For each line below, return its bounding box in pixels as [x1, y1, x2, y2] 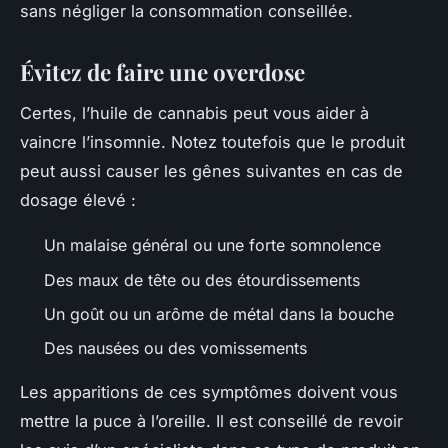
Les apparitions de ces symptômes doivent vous [20, 382, 398, 403]
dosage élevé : [20, 190, 136, 211]
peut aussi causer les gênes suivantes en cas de [20, 161, 403, 182]
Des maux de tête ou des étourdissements [44, 269, 360, 290]
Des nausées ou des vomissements [44, 338, 307, 359]
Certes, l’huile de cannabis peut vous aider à [20, 103, 369, 124]
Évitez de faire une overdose [20, 57, 305, 88]
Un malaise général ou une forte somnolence [44, 235, 381, 256]
